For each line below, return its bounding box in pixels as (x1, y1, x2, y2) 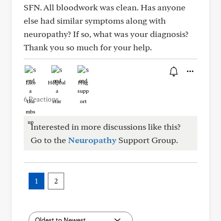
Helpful (48, 79, 66, 86)
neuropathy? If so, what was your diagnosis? (24, 29, 188, 39)
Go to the (31, 135, 68, 145)
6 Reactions (24, 95, 59, 103)
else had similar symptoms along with (24, 15, 166, 26)
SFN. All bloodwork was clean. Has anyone (24, 2, 185, 12)
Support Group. (116, 135, 178, 145)
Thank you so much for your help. (24, 42, 152, 52)
